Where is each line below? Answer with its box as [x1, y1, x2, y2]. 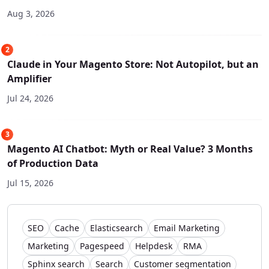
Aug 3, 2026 [7, 8, 55, 20]
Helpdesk [135, 240, 172, 252]
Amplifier [7, 72, 52, 86]
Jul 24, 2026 [7, 92, 53, 104]
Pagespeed [80, 240, 124, 252]
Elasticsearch [90, 222, 143, 234]
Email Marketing [154, 222, 220, 234]
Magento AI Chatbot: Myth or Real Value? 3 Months [7, 142, 253, 156]
